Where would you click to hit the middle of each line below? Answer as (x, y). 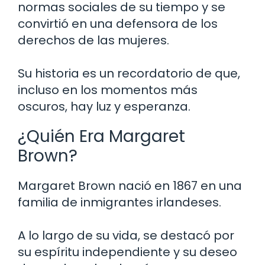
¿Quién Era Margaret (101, 136)
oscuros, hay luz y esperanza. (104, 106)
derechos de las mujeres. (93, 40)
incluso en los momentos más (108, 90)
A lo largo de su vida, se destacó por (126, 235)
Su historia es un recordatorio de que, (129, 73)
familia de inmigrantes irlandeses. (119, 202)
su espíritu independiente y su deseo (127, 252)
